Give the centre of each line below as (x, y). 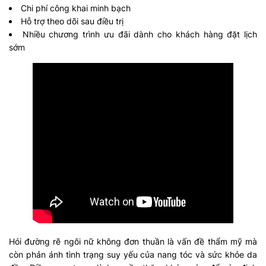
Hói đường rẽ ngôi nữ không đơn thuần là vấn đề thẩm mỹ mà (133, 241)
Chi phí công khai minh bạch (76, 8)
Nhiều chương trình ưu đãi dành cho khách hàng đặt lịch (140, 34)
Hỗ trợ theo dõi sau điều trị (72, 21)
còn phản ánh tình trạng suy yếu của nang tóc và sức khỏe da (133, 254)
